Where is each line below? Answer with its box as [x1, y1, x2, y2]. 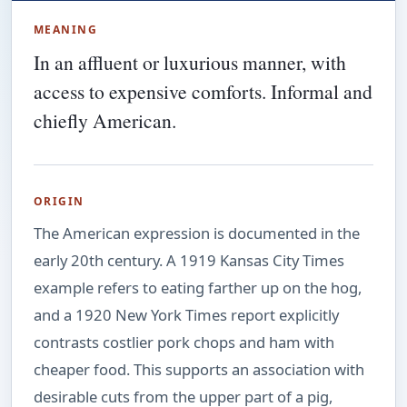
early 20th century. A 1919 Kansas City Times [34, 250, 344, 272]
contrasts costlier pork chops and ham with [34, 332, 334, 353]
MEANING [34, 22, 98, 38]
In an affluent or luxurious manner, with [34, 49, 346, 76]
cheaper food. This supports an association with [34, 359, 364, 381]
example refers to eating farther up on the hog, [34, 277, 362, 299]
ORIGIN [34, 194, 84, 210]
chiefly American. [34, 107, 176, 134]
